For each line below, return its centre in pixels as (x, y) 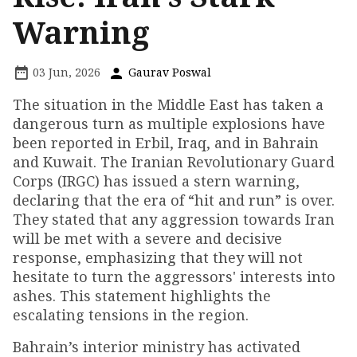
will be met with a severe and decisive (147, 238)
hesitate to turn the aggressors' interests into (174, 276)
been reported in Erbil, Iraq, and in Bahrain (166, 142)
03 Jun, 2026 (65, 72)
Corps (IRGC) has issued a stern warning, (156, 180)
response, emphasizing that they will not (158, 257)
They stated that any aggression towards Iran (174, 219)
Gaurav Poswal (168, 72)
